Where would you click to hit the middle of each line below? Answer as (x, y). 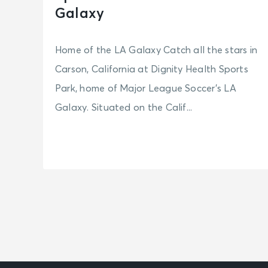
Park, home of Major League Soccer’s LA (146, 89)
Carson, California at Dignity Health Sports (152, 70)
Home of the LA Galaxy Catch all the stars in (156, 51)
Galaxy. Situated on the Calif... (124, 108)
